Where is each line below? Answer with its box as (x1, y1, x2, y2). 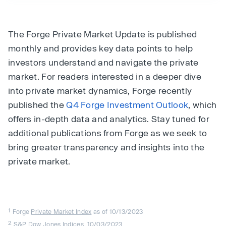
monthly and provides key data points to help (8, 43, 193, 53)
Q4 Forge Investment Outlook (66, 99, 189, 109)
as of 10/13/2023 (91, 208, 143, 215)
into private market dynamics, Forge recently (8, 85, 192, 95)
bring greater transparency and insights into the (8, 142, 205, 152)
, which (188, 99, 217, 109)
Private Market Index (31, 208, 92, 215)
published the (8, 99, 67, 109)
